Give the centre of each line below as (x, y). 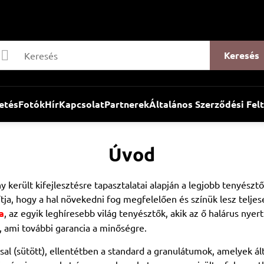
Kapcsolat (81, 104)
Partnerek (126, 104)
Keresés (241, 55)
